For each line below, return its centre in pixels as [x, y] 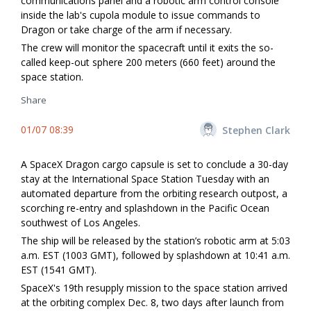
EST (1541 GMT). [59, 270]
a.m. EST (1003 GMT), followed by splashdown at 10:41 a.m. [155, 255]
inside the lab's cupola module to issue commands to [141, 15]
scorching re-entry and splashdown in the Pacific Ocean [145, 208]
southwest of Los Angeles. [81, 223]
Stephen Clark [256, 130]
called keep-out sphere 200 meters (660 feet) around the [148, 62]
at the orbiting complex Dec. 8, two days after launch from [152, 303]
